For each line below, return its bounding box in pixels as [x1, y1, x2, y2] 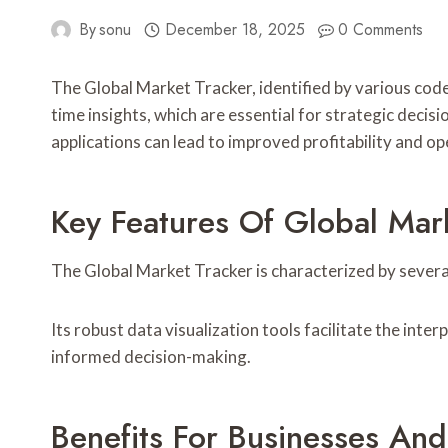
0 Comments [338, 18, 424, 42]
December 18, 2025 [164, 18, 305, 42]
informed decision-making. [51, 346, 251, 368]
